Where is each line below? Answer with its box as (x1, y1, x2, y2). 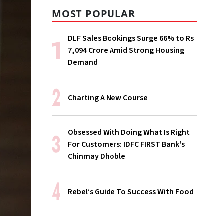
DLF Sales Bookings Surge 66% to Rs (68, 33, 194, 44)
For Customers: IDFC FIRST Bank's (68, 139, 185, 150)
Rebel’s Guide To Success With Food (68, 186, 194, 197)
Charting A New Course (68, 92, 148, 103)
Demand (68, 57, 98, 68)
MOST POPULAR (52, 7, 135, 20)
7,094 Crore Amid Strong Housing (68, 45, 184, 56)
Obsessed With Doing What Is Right (68, 127, 190, 138)
